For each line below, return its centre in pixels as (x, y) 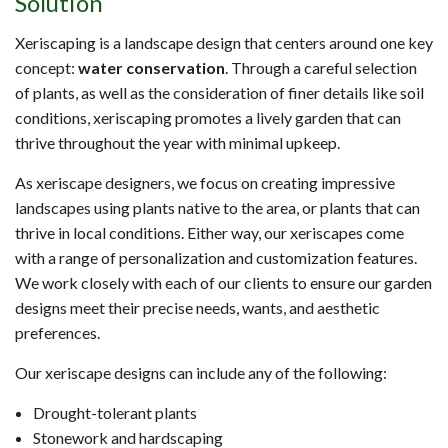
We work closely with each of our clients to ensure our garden (223, 283)
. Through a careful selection (321, 68)
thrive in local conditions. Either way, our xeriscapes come (209, 233)
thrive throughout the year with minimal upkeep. (177, 143)
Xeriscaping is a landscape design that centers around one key (224, 43)
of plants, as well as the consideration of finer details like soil (219, 93)
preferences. (57, 333)
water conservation (151, 68)
